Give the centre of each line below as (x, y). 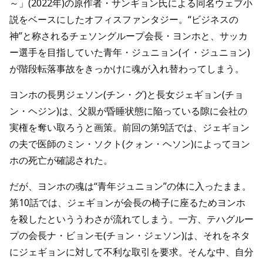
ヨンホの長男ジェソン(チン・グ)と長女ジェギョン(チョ (127, 95)
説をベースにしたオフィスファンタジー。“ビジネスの (124, 19)
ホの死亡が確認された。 (61, 160)
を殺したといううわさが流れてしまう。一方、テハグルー (131, 219)
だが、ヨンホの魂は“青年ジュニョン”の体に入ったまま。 (130, 186)
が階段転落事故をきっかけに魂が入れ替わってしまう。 (127, 69)
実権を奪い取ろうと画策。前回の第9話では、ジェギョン (129, 127)
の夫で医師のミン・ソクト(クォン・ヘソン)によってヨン (130, 144)
